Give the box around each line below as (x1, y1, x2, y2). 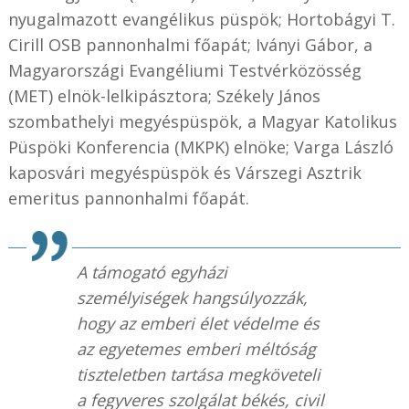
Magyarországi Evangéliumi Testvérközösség (7, 59, 362, 82)
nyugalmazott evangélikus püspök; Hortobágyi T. (7, 8, 395, 31)
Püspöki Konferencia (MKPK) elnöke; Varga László (7, 136, 393, 159)
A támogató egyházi (76, 261, 227, 284)
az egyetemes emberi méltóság (76, 338, 316, 361)
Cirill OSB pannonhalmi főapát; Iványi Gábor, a (7, 34, 372, 57)
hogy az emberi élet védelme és (76, 312, 320, 335)
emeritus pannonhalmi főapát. (7, 187, 249, 210)
